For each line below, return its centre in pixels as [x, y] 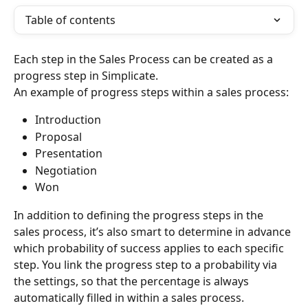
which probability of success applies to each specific [150, 248]
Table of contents [70, 20]
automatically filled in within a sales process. [129, 297]
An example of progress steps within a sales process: [151, 92]
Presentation [69, 154]
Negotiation [66, 170]
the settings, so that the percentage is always [133, 281]
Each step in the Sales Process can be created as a [145, 59]
